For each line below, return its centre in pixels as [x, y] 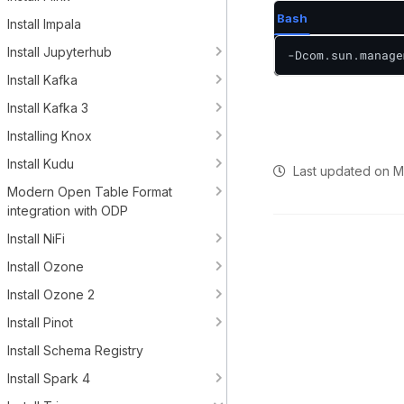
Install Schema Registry [75, 350]
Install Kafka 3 [48, 108]
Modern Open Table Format [90, 192]
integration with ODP [68, 211]
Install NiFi [36, 239]
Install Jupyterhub [60, 52]
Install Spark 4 [49, 378]
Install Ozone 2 [51, 294]
